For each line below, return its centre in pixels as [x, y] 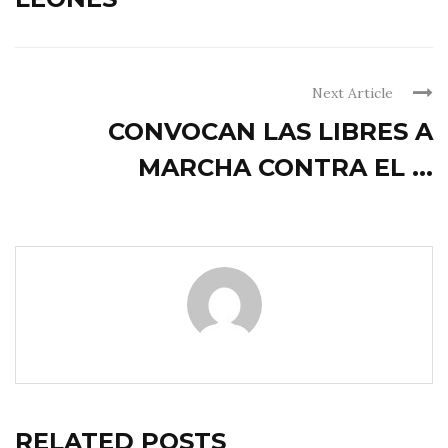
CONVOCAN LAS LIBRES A [270, 132]
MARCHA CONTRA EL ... [285, 168]
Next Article [352, 93]
